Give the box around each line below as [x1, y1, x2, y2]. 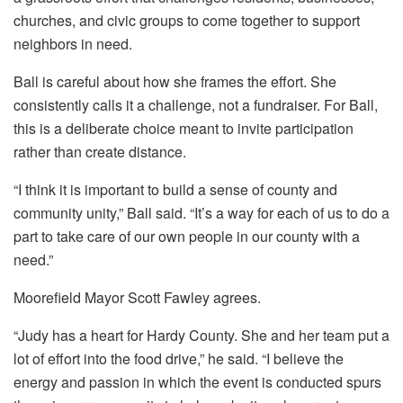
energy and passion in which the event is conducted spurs [13, 372, 381, 393]
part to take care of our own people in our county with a [13, 226, 360, 247]
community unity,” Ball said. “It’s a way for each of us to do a [13, 202, 390, 224]
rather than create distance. [13, 141, 186, 163]
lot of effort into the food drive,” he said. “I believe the [13, 348, 344, 370]
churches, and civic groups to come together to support [13, 10, 360, 31]
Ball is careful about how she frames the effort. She [13, 71, 336, 93]
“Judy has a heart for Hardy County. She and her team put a [13, 325, 390, 346]
